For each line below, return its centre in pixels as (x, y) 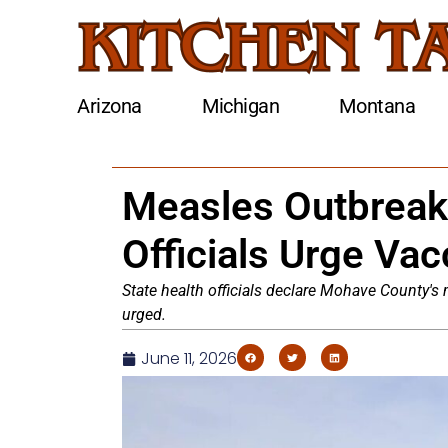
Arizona (110, 106)
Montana (377, 106)
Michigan (241, 106)
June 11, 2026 (189, 359)
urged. (144, 315)
